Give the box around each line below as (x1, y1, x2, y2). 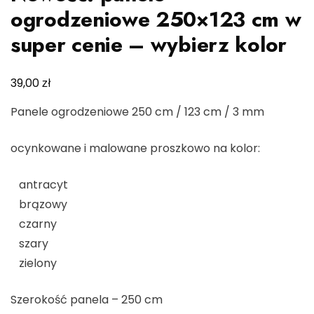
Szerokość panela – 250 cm (11, 291, 163, 308)
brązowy (11, 196, 67, 212)
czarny (11, 215, 57, 232)
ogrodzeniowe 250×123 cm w (11, 4, 301, 34)
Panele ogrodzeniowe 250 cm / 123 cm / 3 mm (11, 103, 264, 120)
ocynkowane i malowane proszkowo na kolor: (11, 139, 260, 156)
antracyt (11, 176, 68, 193)
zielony (11, 254, 57, 271)
